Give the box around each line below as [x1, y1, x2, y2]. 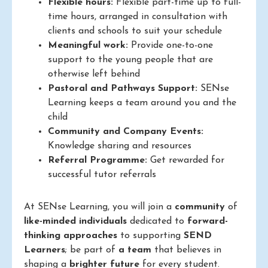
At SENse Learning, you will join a [24, 202, 175, 212]
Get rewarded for [147, 155, 224, 165]
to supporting [117, 230, 184, 240]
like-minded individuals [24, 216, 127, 226]
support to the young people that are [48, 54, 213, 65]
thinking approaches [24, 230, 117, 240]
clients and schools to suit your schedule [48, 26, 222, 36]
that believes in [151, 245, 221, 255]
